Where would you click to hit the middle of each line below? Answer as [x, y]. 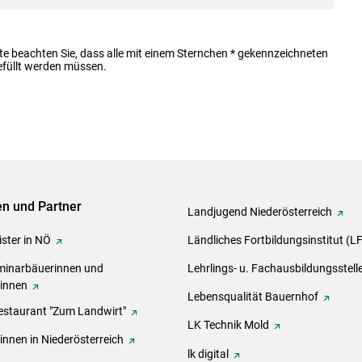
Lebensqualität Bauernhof [253, 297]
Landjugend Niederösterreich [260, 211]
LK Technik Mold [228, 325]
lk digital [208, 354]
